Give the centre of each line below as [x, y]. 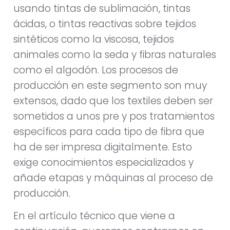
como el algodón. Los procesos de [96, 70]
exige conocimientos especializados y [103, 162]
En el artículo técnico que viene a [94, 216]
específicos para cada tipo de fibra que [109, 131]
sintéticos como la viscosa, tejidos [94, 39]
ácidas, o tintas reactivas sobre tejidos [105, 24]
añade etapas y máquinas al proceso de [113, 178]
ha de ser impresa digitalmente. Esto [103, 147]
